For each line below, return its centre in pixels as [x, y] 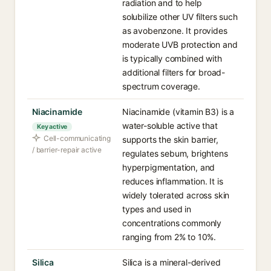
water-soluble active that [170, 126]
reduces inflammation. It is [173, 181]
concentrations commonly [172, 223]
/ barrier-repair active [67, 150]
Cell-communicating [77, 138]
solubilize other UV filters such [180, 17]
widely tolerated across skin [176, 195]
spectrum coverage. [161, 86]
